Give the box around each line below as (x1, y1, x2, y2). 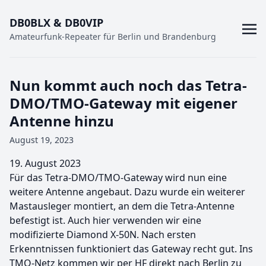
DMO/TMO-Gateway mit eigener (9, 93, 237, 113)
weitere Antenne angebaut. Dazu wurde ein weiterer (9, 185, 245, 198)
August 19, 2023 (9, 134, 74, 145)
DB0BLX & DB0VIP (9, 15, 103, 30)
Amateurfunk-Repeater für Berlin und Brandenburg (9, 31, 216, 42)
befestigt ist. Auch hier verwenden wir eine (9, 214, 201, 227)
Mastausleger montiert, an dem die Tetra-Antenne (9, 199, 235, 213)
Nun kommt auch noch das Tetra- (9, 75, 247, 95)
